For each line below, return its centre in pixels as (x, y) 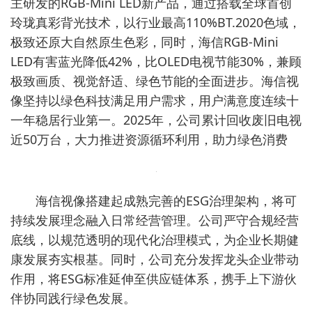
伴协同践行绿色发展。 (73, 298)
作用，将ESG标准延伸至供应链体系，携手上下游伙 (154, 279)
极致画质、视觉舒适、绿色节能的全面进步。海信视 (155, 81)
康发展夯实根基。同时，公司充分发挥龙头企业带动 (155, 259)
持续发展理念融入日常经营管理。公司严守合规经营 (155, 220)
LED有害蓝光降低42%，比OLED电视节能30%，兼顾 (156, 61)
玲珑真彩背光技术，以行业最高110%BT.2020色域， (156, 22)
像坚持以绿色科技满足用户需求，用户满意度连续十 (155, 100)
